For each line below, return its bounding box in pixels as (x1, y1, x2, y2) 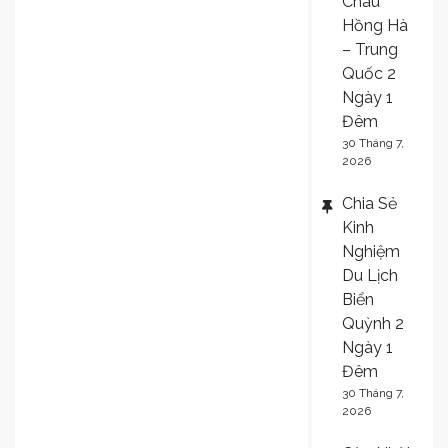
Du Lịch (341, 265, 398, 285)
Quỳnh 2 (341, 313, 404, 333)
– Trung (341, 39, 398, 59)
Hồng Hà (341, 15, 408, 35)
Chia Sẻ (341, 193, 397, 213)
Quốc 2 (341, 63, 396, 83)
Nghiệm (341, 241, 400, 261)
